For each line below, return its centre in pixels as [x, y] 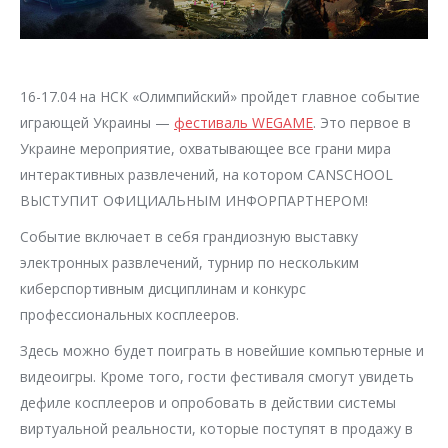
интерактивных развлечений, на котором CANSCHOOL [206, 175]
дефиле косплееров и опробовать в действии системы [208, 403]
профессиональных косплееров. [129, 315]
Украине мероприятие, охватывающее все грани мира [205, 149]
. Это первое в [362, 123]
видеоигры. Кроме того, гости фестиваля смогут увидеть [217, 377]
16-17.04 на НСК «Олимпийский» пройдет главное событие [220, 97]
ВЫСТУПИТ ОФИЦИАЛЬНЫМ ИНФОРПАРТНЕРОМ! [194, 201]
